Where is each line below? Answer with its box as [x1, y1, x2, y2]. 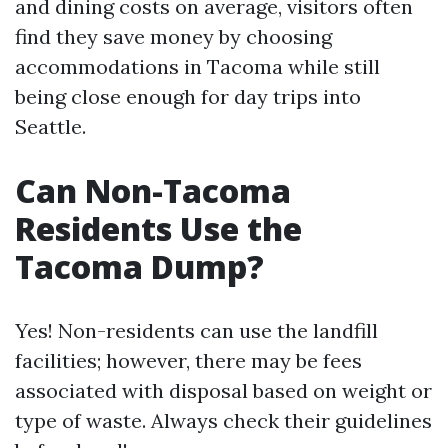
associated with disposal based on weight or [15, 378, 432, 404]
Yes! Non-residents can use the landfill [15, 318, 378, 344]
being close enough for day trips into [15, 84, 361, 110]
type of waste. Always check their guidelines [15, 408, 432, 434]
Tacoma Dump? [15, 245, 264, 289]
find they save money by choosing [15, 24, 332, 50]
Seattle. [15, 114, 86, 140]
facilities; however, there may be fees [15, 348, 362, 374]
